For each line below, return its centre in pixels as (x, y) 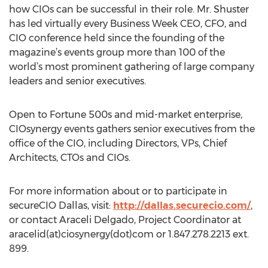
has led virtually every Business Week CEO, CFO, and (128, 24)
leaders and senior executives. (77, 81)
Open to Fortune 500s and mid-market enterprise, (126, 115)
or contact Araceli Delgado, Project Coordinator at (125, 220)
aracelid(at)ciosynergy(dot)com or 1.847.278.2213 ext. (129, 234)
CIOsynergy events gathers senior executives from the (132, 129)
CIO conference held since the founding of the (117, 38)
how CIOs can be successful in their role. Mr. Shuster (129, 9)
